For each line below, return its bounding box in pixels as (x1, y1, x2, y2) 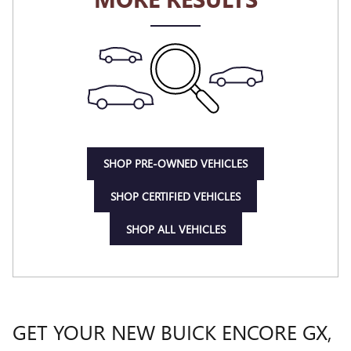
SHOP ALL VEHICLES (125, 221, 226, 237)
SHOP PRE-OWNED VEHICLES (103, 156, 248, 172)
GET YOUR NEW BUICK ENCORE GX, (13, 317, 332, 346)
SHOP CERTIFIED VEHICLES (110, 188, 241, 204)
